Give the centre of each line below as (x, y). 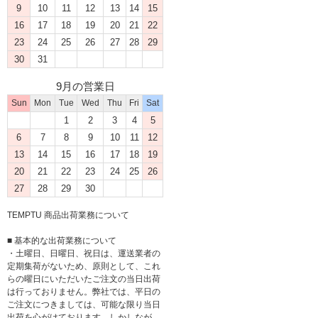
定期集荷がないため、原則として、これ (84, 266)
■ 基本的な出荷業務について (62, 240)
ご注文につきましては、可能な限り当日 (84, 304)
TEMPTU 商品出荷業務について (68, 215)
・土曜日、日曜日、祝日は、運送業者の (84, 253)
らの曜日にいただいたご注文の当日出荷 (84, 279)
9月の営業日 (85, 86)
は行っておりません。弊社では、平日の (84, 291)
